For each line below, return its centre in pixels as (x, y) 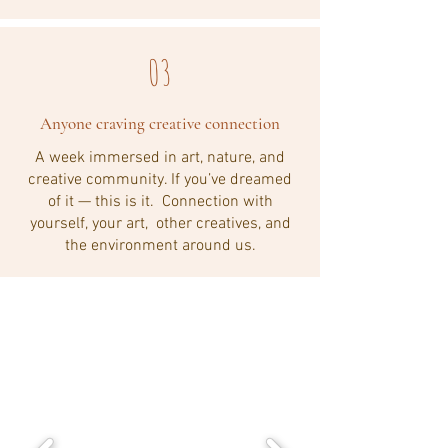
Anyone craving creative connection (160, 123)
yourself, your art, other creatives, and (160, 224)
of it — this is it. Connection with (160, 202)
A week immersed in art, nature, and (160, 158)
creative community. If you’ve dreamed (160, 180)
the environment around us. (160, 246)
